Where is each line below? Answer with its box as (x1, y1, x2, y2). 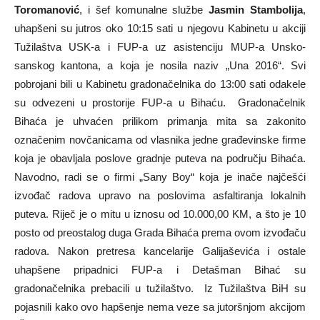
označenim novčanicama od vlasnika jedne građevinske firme (14, 134, 306, 146)
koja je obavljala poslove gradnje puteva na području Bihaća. (14, 152, 306, 164)
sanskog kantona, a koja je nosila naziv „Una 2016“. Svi (14, 59, 306, 71)
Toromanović (14, 4, 79, 16)
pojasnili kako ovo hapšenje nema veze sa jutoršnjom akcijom (14, 301, 306, 313)
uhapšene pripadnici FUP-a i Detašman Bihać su (14, 264, 306, 276)
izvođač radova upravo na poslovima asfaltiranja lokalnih (14, 189, 306, 201)
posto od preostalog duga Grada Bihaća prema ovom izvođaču (14, 226, 306, 239)
